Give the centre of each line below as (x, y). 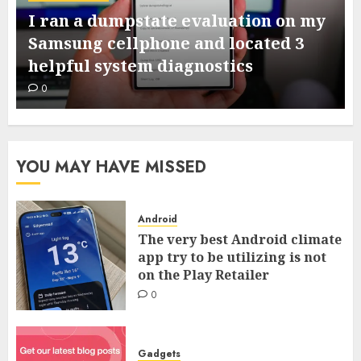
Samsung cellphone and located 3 (166, 44)
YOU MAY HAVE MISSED (111, 168)
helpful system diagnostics (141, 66)
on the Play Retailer (203, 274)
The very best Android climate (240, 239)
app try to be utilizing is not (232, 257)
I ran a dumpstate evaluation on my (177, 21)
